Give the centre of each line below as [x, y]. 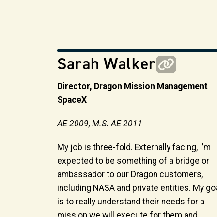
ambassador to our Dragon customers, [130, 174]
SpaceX [72, 100]
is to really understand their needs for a [131, 201]
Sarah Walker [107, 64]
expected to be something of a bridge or [133, 161]
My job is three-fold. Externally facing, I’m [134, 147]
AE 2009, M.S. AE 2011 [100, 123]
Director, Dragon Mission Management [132, 86]
